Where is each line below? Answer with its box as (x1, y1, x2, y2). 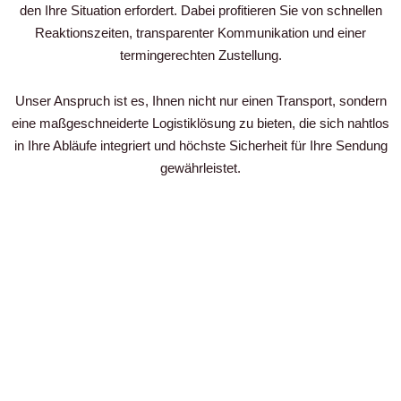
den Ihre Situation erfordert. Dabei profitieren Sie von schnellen (19, 2, 382, 18)
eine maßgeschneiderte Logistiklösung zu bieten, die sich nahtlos (12, 115, 389, 132)
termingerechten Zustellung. (119, 47, 282, 63)
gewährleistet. (160, 160, 241, 176)
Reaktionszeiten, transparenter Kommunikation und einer (35, 24, 366, 40)
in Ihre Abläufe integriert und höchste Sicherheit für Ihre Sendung (13, 138, 388, 154)
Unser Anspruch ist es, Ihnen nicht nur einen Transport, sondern (14, 93, 387, 109)
